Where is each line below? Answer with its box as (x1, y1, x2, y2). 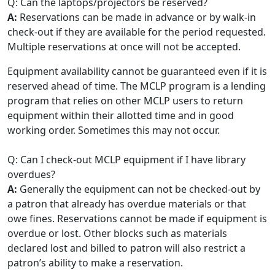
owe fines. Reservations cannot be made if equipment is (7, 212, 267, 225)
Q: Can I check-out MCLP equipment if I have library (7, 153, 246, 166)
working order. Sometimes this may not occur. (7, 123, 220, 137)
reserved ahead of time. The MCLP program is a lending (7, 79, 266, 93)
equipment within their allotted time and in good (7, 109, 234, 122)
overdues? (7, 168, 55, 181)
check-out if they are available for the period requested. (7, 25, 266, 39)
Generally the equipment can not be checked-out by (17, 182, 260, 196)
